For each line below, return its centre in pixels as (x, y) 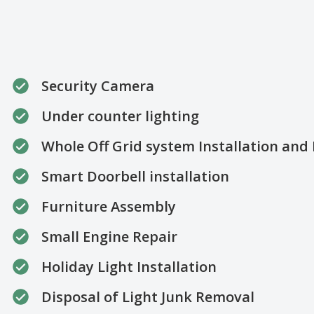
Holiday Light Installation (129, 267)
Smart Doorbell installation (135, 176)
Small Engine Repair (109, 237)
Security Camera (98, 86)
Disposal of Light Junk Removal (148, 297)
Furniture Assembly (109, 206)
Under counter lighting (120, 116)
